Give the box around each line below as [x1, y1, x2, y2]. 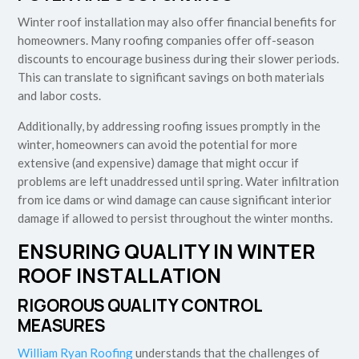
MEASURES [18, 313, 106, 337]
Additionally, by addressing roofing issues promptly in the [18, 118, 321, 133]
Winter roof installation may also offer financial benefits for [18, 14, 337, 29]
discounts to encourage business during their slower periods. [18, 50, 340, 66]
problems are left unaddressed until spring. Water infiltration [18, 173, 340, 188]
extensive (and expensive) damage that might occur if [18, 155, 300, 170]
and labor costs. [18, 87, 102, 103]
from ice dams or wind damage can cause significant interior [18, 192, 333, 207]
